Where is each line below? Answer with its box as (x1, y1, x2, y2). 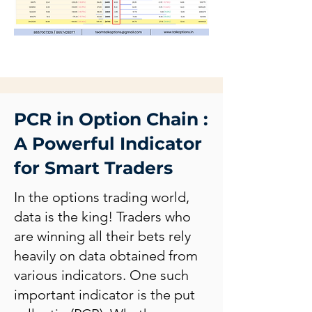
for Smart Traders (14, 157, 173, 178)
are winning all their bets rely (14, 228, 191, 244)
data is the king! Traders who (14, 208, 191, 225)
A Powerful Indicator (14, 133, 202, 154)
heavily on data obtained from (14, 247, 198, 264)
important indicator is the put (14, 286, 195, 303)
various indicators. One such (14, 267, 189, 283)
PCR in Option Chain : (14, 109, 208, 130)
